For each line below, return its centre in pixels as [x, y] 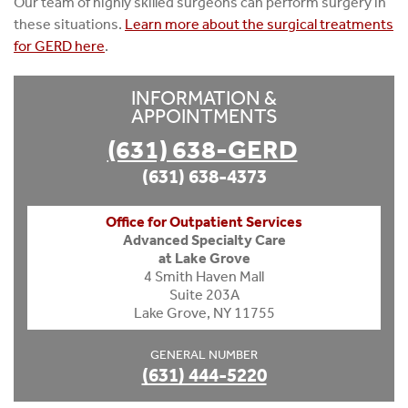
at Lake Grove [204, 258]
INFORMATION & [204, 97]
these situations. [69, 24]
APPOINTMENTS [204, 116]
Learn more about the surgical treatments [259, 24]
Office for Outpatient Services [204, 221]
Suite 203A [204, 294]
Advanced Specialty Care [204, 240]
